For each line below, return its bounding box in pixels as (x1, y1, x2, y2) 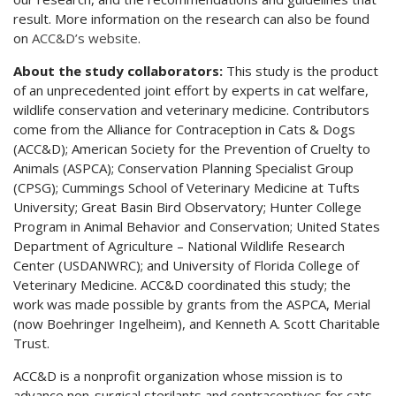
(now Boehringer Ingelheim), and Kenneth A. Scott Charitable (13, 314, 380, 332)
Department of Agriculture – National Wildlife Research (13, 236, 345, 255)
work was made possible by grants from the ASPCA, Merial (13, 294, 370, 313)
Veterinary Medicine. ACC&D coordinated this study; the (13, 275, 351, 293)
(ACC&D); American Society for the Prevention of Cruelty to (13, 139, 370, 157)
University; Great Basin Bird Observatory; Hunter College (13, 197, 362, 216)
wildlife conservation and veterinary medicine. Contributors (13, 100, 369, 118)
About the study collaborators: (13, 61, 223, 80)
